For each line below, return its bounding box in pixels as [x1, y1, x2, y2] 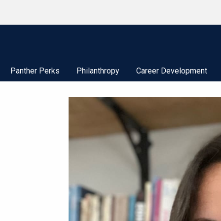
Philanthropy [76, 66, 119, 75]
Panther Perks [10, 66, 60, 75]
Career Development [136, 66, 207, 75]
